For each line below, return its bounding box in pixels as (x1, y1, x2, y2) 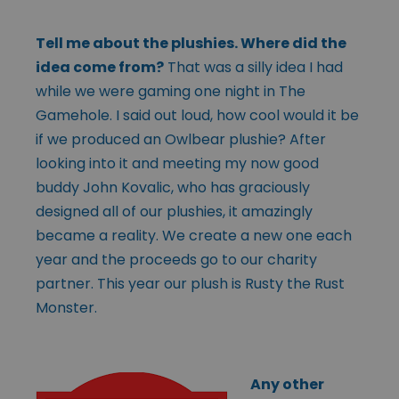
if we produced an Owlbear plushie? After (36, 128, 326, 150)
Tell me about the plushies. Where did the (36, 32, 346, 53)
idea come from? (36, 56, 164, 77)
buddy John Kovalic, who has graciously (36, 176, 310, 198)
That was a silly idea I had (164, 56, 343, 77)
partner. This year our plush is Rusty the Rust (36, 273, 345, 294)
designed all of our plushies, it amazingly (36, 200, 313, 222)
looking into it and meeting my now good (36, 152, 319, 174)
